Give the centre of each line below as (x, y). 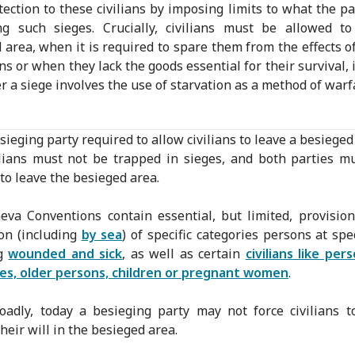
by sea (102, 234)
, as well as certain (184, 253)
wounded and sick (65, 253)
